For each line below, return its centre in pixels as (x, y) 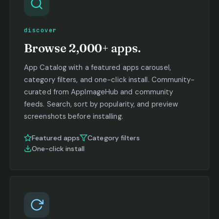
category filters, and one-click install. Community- (109, 79)
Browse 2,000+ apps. (82, 48)
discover (41, 30)
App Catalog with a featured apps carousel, (98, 67)
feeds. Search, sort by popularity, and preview (101, 104)
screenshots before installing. (74, 116)
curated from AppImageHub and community (99, 92)
